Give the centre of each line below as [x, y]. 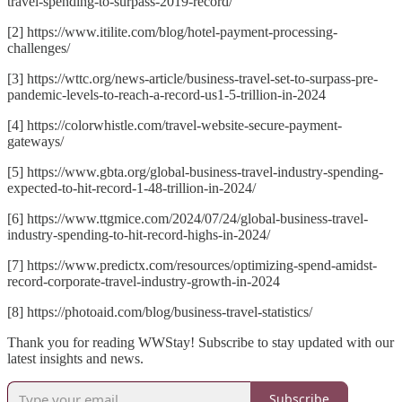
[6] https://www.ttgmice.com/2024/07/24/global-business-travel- [188, 218]
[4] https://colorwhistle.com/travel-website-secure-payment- [175, 125]
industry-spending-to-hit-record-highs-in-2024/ [139, 234]
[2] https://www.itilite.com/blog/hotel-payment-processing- [172, 31]
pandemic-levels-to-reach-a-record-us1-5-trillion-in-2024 [166, 94]
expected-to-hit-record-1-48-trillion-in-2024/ [131, 188]
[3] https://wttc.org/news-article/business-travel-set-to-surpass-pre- [192, 78]
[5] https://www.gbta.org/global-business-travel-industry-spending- [195, 171]
